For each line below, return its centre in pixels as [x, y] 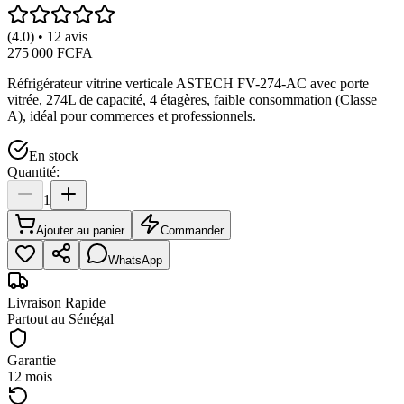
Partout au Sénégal [60, 318]
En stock [54, 155]
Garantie [32, 360]
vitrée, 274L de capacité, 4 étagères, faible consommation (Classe [192, 99]
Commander [192, 230]
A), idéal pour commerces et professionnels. [132, 115]
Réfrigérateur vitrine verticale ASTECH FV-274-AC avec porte [188, 83]
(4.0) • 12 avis [47, 36]
